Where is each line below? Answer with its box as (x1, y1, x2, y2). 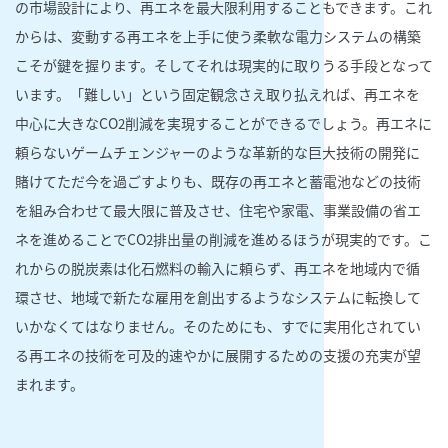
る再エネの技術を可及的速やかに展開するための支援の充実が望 (15, 344, 421, 365)
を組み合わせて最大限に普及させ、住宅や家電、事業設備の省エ (15, 199, 421, 220)
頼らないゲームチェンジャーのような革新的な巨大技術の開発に (15, 141, 420, 162)
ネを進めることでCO (15, 228, 146, 249)
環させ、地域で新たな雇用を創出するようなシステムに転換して (15, 286, 421, 307)
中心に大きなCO (15, 112, 118, 133)
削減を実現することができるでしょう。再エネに (125, 112, 432, 133)
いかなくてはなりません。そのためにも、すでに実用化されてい (15, 315, 421, 336)
